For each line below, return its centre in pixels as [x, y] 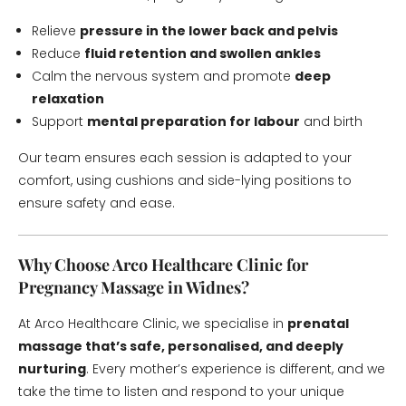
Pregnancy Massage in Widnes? [134, 287]
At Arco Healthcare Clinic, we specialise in [153, 324]
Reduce [58, 53]
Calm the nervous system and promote [163, 76]
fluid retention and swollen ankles [203, 53]
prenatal [318, 324]
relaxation [68, 99]
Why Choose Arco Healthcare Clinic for [163, 265]
